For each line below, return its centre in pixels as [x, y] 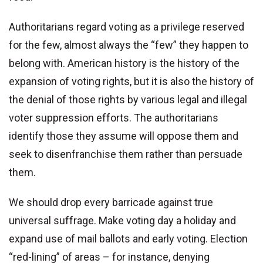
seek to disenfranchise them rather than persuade [126, 154]
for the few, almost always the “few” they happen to [129, 45]
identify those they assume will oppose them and [124, 136]
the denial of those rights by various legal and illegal [128, 100]
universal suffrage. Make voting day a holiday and [122, 221]
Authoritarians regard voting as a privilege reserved [127, 27]
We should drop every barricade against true [111, 203]
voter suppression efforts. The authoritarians [114, 118]
